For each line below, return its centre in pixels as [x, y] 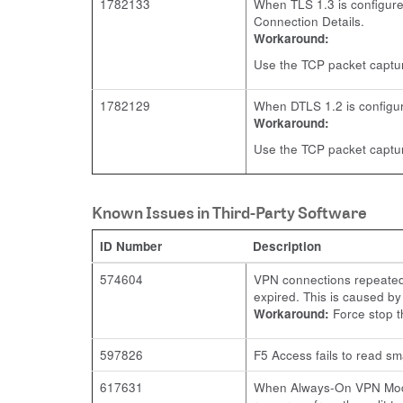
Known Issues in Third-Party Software [229, 212]
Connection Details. [309, 21]
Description [287, 246]
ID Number [131, 246]
